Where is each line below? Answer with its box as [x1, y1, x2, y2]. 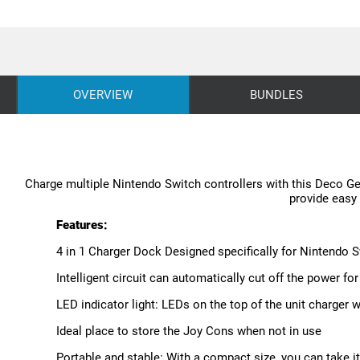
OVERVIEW [73, 87, 133, 102]
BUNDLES [250, 87, 303, 102]
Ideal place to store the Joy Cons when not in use [56, 323, 321, 338]
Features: [56, 217, 108, 232]
